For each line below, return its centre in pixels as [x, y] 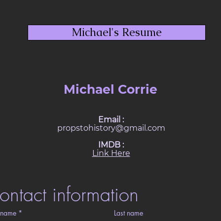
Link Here [111, 153]
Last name [129, 213]
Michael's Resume [117, 32]
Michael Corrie [110, 89]
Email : [111, 120]
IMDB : [111, 145]
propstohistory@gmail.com [111, 128]
